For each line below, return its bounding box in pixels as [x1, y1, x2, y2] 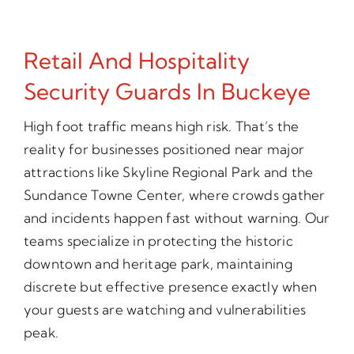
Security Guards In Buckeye [23, 77, 311, 106]
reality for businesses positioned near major [23, 141, 305, 158]
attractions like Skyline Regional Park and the [23, 164, 314, 181]
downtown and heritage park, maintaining [23, 255, 292, 273]
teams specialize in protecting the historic [23, 232, 293, 250]
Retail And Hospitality [23, 47, 250, 75]
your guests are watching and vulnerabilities [23, 301, 307, 318]
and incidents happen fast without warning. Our [23, 209, 330, 227]
